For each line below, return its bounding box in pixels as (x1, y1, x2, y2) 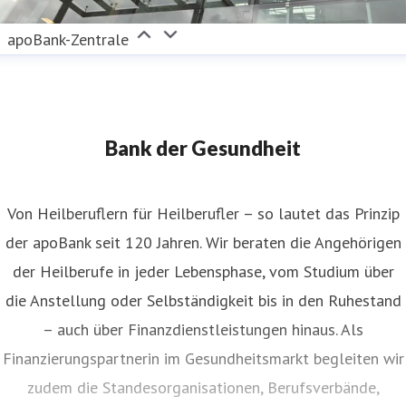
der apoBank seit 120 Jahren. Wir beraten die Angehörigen (5, 232, 401, 254)
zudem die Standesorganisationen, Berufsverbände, (26, 377, 380, 399)
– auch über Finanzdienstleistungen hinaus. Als (43, 319, 363, 341)
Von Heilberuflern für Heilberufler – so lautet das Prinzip (6, 203, 400, 225)
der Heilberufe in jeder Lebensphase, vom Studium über (12, 261, 394, 283)
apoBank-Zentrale (7, 29, 130, 51)
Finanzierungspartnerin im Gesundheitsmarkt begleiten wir (2, 348, 404, 370)
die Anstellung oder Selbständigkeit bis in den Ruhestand (5, 290, 401, 312)
